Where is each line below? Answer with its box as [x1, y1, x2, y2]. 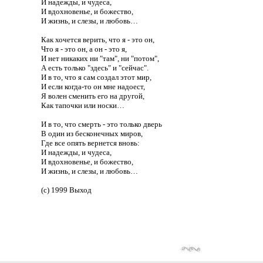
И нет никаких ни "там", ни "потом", [41, 54, 159, 63]
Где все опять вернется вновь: [41, 139, 140, 147]
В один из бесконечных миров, [41, 129, 143, 138]
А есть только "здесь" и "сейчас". [41, 63, 149, 72]
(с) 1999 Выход [41, 186, 92, 194]
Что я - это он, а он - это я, [41, 45, 127, 53]
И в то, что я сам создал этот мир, [41, 73, 151, 82]
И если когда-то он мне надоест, [41, 82, 145, 91]
